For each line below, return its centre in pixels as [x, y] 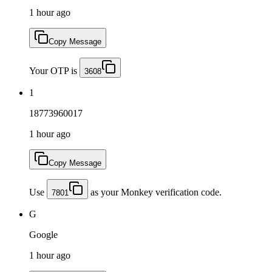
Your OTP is [54, 70]
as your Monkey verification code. [155, 192]
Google [43, 234]
